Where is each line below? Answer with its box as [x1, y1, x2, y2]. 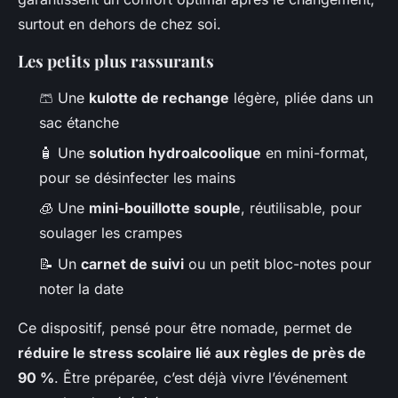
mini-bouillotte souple [89, 199, 241, 218]
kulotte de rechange [89, 88, 229, 107]
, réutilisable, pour [241, 199, 362, 218]
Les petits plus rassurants [18, 49, 214, 72]
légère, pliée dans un [229, 88, 373, 107]
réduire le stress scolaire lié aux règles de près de [18, 343, 366, 362]
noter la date [39, 279, 123, 298]
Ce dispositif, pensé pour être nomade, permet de [18, 318, 352, 337]
